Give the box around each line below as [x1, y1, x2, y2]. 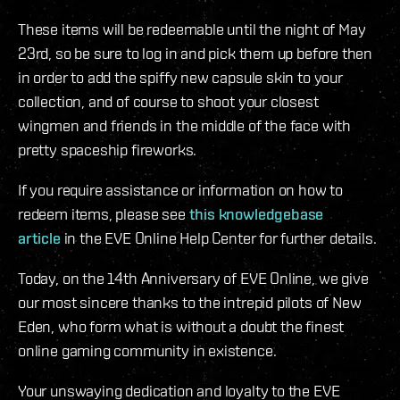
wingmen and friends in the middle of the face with [18, 115, 352, 135]
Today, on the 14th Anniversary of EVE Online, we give [18, 268, 369, 287]
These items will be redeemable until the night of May [18, 19, 366, 38]
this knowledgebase [188, 204, 324, 223]
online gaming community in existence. [18, 340, 277, 360]
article [18, 228, 61, 247]
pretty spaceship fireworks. [18, 139, 197, 159]
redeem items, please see [18, 204, 189, 223]
